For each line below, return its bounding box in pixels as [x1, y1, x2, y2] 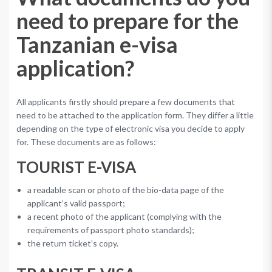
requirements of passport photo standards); [27, 224, 194, 235]
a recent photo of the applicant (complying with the [27, 211, 222, 222]
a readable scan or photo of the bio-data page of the [27, 184, 224, 195]
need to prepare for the [16, 7, 239, 34]
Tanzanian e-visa [16, 31, 178, 58]
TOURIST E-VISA [16, 157, 136, 177]
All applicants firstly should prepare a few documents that [16, 97, 235, 107]
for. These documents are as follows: [16, 137, 156, 147]
